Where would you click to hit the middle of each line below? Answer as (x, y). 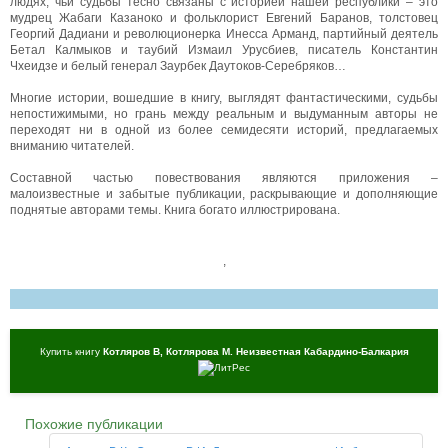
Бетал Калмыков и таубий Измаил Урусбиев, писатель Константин (224, 49)
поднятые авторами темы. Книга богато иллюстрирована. (175, 209)
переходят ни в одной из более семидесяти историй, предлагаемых (224, 129)
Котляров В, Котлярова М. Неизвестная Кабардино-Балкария (255, 352)
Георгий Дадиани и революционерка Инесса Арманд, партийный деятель (224, 33)
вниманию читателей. (72, 145)
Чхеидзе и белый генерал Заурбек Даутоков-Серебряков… (178, 65)
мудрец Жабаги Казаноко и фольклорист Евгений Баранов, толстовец (224, 17)
